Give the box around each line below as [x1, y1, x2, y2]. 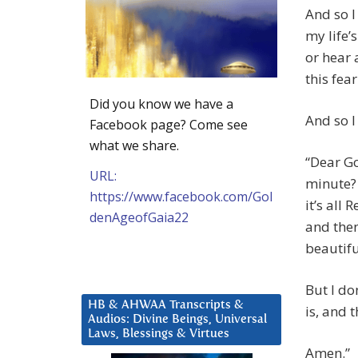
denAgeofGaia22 [89, 208, 189, 226]
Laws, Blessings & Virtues [88, 327, 229, 340]
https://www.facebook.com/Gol [89, 187, 272, 205]
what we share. [89, 136, 179, 154]
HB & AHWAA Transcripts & [88, 298, 244, 311]
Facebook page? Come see [89, 115, 248, 133]
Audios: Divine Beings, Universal [88, 312, 267, 325]
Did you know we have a [89, 94, 233, 113]
